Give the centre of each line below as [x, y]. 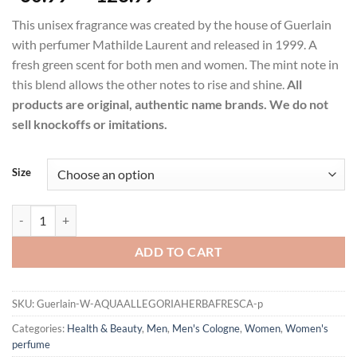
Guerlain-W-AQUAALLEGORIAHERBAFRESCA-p [150, 303]
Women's [307, 328]
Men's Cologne [206, 328]
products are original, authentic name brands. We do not [170, 104]
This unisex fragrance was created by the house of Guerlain [172, 24]
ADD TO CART [178, 251]
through [189, 51]
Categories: [39, 328]
